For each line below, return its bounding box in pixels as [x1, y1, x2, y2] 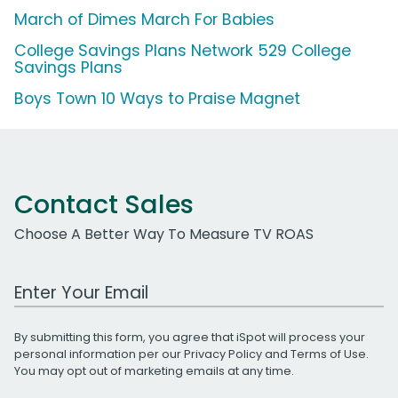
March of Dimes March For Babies [14, 8, 275, 30]
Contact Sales [14, 186, 194, 222]
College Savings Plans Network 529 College [14, 39, 351, 61]
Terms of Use [291, 346, 366, 362]
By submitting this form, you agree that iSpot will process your [14, 329, 365, 345]
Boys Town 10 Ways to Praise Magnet [14, 87, 300, 109]
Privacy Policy [184, 346, 262, 362]
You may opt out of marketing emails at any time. [14, 362, 294, 378]
